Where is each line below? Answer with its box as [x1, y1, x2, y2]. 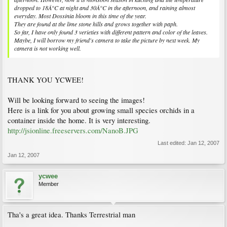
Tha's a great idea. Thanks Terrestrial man [8, 210, 135, 220]
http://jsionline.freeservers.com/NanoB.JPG [8, 126, 138, 136]
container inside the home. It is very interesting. [8, 116, 150, 126]
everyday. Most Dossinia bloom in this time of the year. [14, 11, 146, 20]
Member [39, 181, 59, 187]
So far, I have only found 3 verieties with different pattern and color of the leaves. [14, 27, 208, 36]
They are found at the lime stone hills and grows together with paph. [14, 19, 178, 28]
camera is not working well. [14, 44, 81, 52]
